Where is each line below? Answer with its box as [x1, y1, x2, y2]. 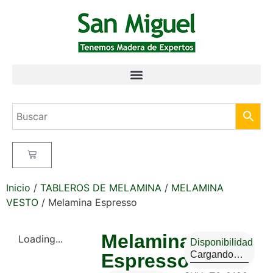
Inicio [6, 182, 30, 194]
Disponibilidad [190, 237, 253, 247]
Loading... [18, 233, 63, 245]
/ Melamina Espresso [38, 196, 137, 208]
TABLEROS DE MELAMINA [40, 182, 161, 194]
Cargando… [190, 249, 243, 260]
